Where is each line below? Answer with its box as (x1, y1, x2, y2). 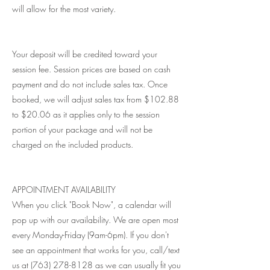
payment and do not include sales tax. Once (12, 78, 168, 90)
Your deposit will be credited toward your (12, 48, 157, 60)
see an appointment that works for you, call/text (12, 244, 180, 256)
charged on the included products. (12, 139, 133, 151)
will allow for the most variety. (12, 3, 116, 15)
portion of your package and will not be (12, 124, 152, 136)
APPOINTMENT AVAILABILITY (12, 184, 116, 196)
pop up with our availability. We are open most (12, 214, 178, 226)
